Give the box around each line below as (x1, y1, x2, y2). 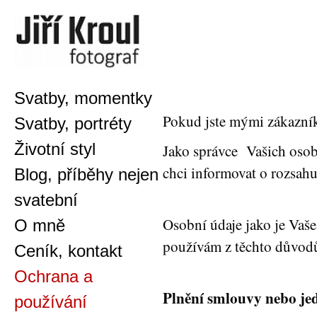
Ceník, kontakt (14, 241, 122, 260)
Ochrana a (14, 267, 93, 286)
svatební (14, 190, 78, 209)
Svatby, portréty (14, 114, 132, 133)
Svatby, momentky (14, 88, 152, 108)
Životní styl (14, 139, 96, 158)
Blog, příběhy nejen (14, 165, 158, 184)
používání (14, 292, 87, 311)
